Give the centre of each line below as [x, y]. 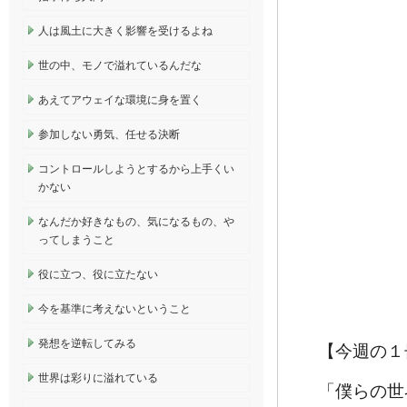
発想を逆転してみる [87, 343]
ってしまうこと [76, 240]
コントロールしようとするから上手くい [136, 169]
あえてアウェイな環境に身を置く [120, 100]
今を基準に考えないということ [114, 309]
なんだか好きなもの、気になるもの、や [136, 222]
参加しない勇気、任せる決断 [109, 134]
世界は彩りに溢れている [98, 378]
